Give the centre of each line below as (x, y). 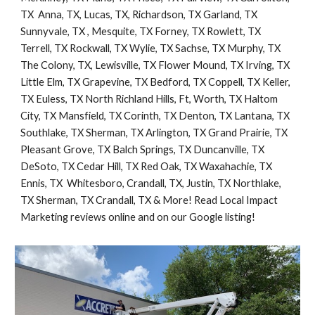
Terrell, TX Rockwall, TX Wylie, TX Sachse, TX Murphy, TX (151, 49)
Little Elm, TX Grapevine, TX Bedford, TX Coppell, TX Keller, (156, 82)
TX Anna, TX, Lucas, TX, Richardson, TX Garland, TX (139, 15)
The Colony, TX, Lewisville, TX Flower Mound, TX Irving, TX (155, 65)
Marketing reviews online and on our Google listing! (138, 217)
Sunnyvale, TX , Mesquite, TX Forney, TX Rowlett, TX (141, 32)
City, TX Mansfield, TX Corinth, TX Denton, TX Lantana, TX (155, 116)
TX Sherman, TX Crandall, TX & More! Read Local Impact (149, 200)
